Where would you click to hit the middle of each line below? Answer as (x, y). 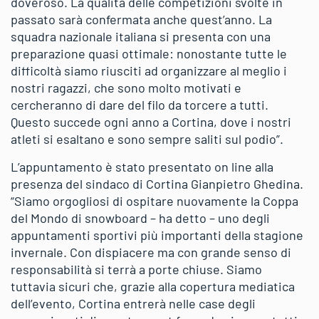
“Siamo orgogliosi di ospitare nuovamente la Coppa (155, 200)
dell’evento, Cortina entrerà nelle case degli (133, 303)
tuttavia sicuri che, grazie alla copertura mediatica (153, 286)
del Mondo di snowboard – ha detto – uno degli (140, 218)
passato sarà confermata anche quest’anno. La (141, 19)
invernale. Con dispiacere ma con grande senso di (151, 252)
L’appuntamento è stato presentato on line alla (142, 166)
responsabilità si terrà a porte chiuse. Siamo (136, 269)
